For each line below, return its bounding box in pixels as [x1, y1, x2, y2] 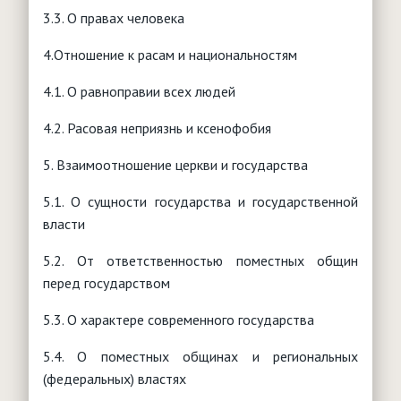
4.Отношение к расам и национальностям [43, 45, 297, 64]
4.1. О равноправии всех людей [43, 81, 235, 100]
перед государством [43, 273, 170, 292]
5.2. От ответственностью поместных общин [43, 251, 358, 269]
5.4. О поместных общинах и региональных [43, 346, 358, 365]
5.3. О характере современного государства [43, 310, 314, 328]
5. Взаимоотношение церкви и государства [43, 155, 308, 174]
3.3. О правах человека [43, 8, 184, 27]
